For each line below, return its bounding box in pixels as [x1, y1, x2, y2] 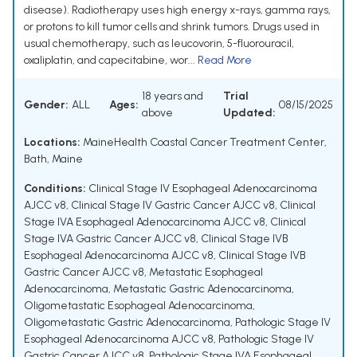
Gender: [24, 97, 69, 112]
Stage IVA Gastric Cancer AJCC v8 [24, 232, 196, 246]
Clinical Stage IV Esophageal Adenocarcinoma [88, 182, 317, 196]
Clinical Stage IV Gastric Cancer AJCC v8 [71, 198, 275, 213]
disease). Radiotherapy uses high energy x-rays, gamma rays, [24, 3, 331, 18]
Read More [198, 53, 252, 68]
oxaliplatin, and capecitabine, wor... [24, 53, 198, 68]
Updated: [223, 106, 276, 120]
